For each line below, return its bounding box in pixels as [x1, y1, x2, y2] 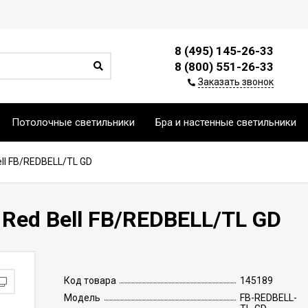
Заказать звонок [198, 76, 274, 87]
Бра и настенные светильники [155, 116, 296, 129]
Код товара [63, 275, 116, 286]
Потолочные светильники [12, 116, 135, 129]
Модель [63, 292, 100, 303]
